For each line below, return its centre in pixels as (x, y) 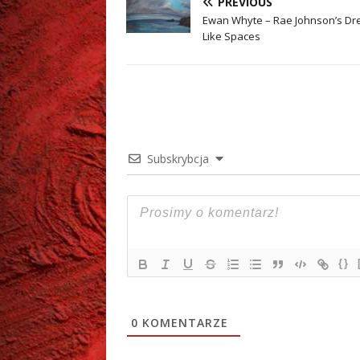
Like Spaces (231, 37)
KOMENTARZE (183, 323)
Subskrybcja (178, 159)
